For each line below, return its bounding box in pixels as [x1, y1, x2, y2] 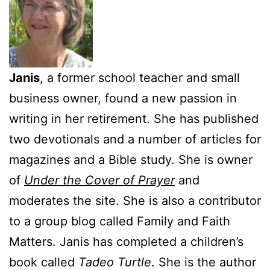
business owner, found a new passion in [9, 90, 237, 105]
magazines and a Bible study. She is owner [9, 152, 253, 167]
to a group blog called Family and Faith [9, 213, 230, 228]
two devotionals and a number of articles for [9, 131, 261, 146]
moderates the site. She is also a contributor [9, 193, 261, 208]
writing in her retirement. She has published [9, 111, 259, 126]
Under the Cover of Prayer [24, 172, 175, 187]
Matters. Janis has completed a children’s [9, 234, 243, 249]
